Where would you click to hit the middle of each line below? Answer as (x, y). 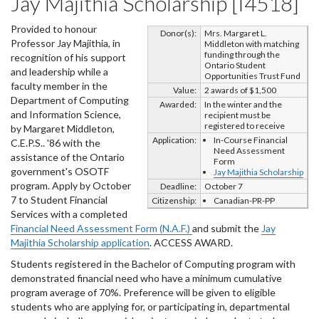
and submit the (227, 228)
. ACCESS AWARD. (191, 242)
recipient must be (237, 115)
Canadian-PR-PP (244, 200)
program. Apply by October (71, 185)
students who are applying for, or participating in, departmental (150, 307)
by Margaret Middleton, (63, 129)
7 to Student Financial (59, 200)
